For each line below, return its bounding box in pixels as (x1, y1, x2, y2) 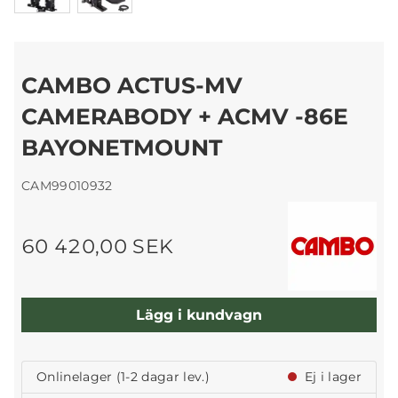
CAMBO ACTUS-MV (21, 72, 243, 99)
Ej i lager (300, 369, 362, 386)
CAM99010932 (21, 178, 113, 195)
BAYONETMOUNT (21, 134, 222, 162)
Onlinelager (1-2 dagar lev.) (36, 369, 210, 386)
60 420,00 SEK (21, 235, 174, 259)
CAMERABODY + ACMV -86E (21, 103, 348, 131)
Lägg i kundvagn (136, 306, 262, 323)
